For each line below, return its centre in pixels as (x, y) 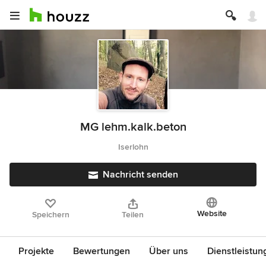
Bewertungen (102, 251)
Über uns (169, 251)
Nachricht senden (140, 175)
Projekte (36, 251)
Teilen (133, 215)
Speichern (50, 215)
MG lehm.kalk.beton (133, 127)
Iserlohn (133, 147)
